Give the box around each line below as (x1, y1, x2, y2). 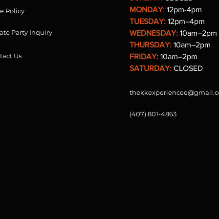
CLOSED (172, 64, 203, 72)
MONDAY (130, 5, 163, 14)
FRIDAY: (130, 52, 160, 61)
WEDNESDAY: (130, 28, 178, 37)
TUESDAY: (130, 17, 166, 25)
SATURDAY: (130, 64, 172, 72)
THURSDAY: (130, 40, 172, 49)
